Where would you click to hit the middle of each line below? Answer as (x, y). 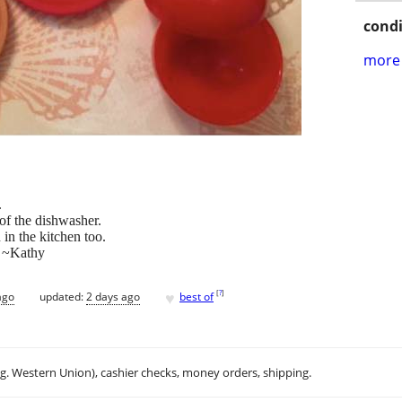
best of (197, 296)
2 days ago (113, 296)
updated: (63, 296)
